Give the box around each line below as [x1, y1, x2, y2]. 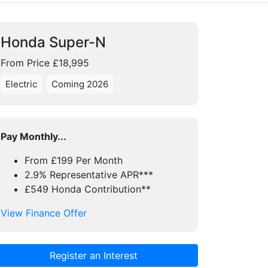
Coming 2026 [51, 78, 108, 90]
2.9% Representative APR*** [25, 169, 153, 181]
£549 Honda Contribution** [25, 183, 151, 195]
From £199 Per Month [25, 154, 123, 166]
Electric [5, 78, 37, 90]
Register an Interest [49, 249, 138, 261]
